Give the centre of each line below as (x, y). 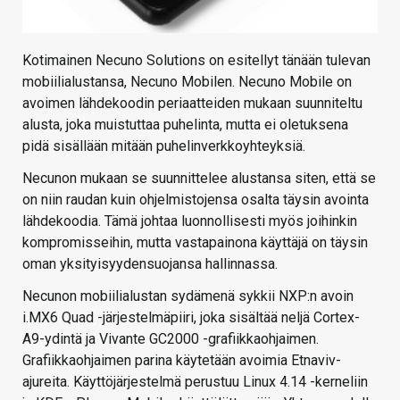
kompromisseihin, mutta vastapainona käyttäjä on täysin (195, 243)
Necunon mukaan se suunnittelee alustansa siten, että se (199, 179)
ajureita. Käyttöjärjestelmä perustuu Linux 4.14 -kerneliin (195, 382)
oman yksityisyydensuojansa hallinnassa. (150, 264)
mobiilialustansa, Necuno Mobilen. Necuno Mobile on (187, 82)
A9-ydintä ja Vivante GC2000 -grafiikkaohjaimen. (171, 339)
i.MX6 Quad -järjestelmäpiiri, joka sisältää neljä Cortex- (191, 318)
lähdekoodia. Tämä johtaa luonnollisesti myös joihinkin (190, 221)
